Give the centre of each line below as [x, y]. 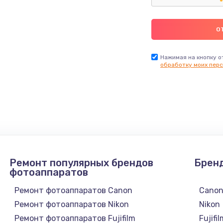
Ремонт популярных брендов [81, 163]
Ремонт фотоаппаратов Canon [73, 190]
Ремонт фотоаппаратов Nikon [71, 204]
